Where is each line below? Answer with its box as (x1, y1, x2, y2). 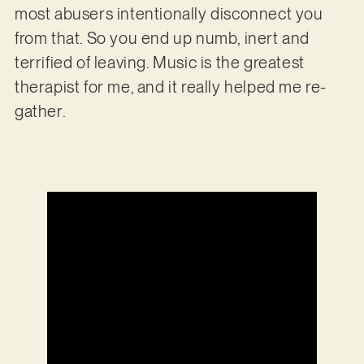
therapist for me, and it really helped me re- (14, 76, 327, 97)
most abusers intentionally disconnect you (14, 3, 323, 24)
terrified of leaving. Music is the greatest (14, 52, 305, 72)
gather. (14, 101, 67, 121)
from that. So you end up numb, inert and (14, 28, 310, 48)
